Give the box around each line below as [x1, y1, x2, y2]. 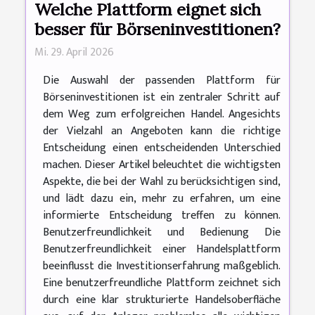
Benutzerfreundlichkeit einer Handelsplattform [43, 240, 281, 259]
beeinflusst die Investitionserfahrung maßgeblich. [43, 257, 281, 276]
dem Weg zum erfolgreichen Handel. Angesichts [43, 105, 281, 124]
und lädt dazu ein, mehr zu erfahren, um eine [43, 189, 281, 209]
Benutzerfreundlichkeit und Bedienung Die [43, 223, 281, 243]
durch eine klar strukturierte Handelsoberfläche [43, 290, 281, 310]
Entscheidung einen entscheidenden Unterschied [43, 139, 281, 158]
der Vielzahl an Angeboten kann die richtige [43, 122, 281, 141]
